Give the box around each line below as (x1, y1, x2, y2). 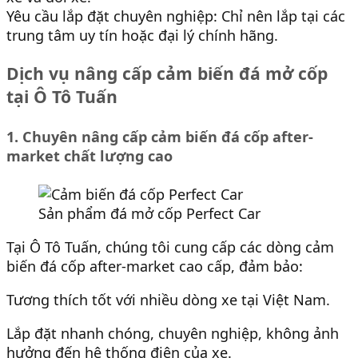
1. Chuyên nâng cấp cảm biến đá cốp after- (6, 126, 313, 146)
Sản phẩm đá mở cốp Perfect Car (38, 203, 261, 223)
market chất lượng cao (6, 145, 173, 165)
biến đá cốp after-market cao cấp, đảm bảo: (6, 256, 303, 276)
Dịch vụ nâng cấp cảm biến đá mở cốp (6, 61, 328, 85)
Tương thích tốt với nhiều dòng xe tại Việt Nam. (6, 290, 330, 310)
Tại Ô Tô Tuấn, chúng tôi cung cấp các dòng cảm (6, 237, 334, 257)
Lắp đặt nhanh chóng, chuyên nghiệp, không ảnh (6, 324, 339, 344)
